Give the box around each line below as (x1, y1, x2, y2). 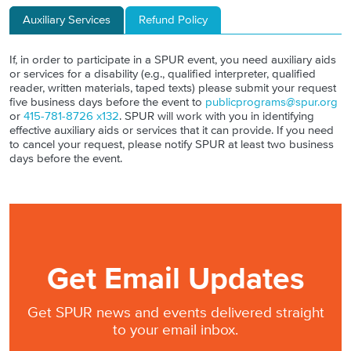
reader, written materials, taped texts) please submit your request (9, 80, 336, 96)
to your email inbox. (113, 321, 238, 340)
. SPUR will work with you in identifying (119, 108, 314, 124)
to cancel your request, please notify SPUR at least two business (9, 136, 334, 152)
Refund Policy (138, 12, 208, 27)
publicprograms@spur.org (205, 94, 338, 110)
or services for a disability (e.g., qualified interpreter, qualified (9, 66, 316, 81)
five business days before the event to (9, 94, 205, 110)
